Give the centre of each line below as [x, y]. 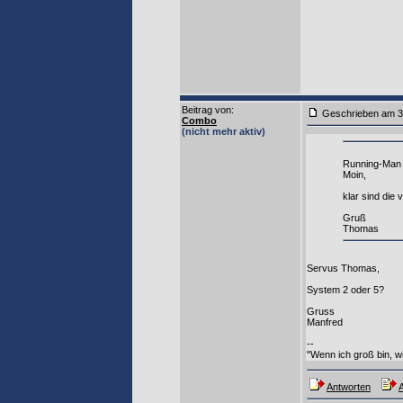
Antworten [349, 387]
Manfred [325, 322]
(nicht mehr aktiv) [224, 131]
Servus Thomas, [343, 268]
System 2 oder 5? [345, 289]
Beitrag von [206, 110]
